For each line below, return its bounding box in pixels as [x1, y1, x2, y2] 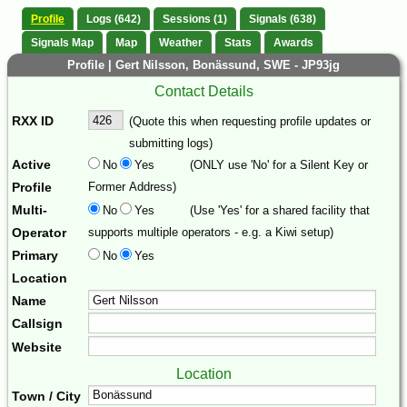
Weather [159, 35, 203, 49]
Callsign [12, 316, 63, 332]
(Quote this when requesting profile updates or [129, 114, 372, 128]
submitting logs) [129, 135, 213, 150]
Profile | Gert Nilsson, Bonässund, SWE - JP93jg [67, 57, 340, 72]
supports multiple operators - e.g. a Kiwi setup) [88, 224, 334, 239]
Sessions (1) [163, 13, 227, 26]
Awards [273, 35, 313, 49]
